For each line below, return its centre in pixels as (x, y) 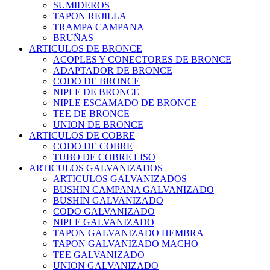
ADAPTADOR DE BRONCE (113, 70)
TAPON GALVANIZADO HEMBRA (128, 233)
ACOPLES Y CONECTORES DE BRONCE (142, 59)
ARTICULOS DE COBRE (82, 135)
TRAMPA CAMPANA (99, 27)
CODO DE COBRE (93, 146)
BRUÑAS (73, 37)
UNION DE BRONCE (98, 124)
